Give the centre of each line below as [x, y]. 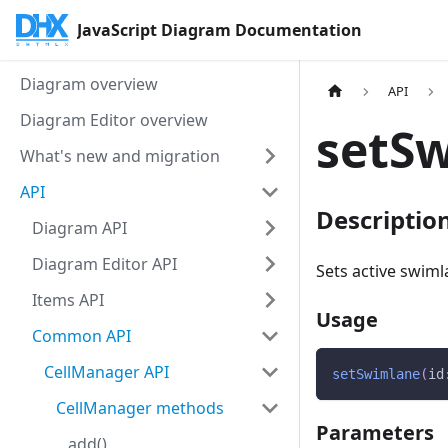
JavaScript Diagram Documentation [220, 30]
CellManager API [106, 372]
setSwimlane [376, 374]
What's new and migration [120, 156]
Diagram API [79, 228]
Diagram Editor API [104, 264]
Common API [81, 336]
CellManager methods [140, 408]
